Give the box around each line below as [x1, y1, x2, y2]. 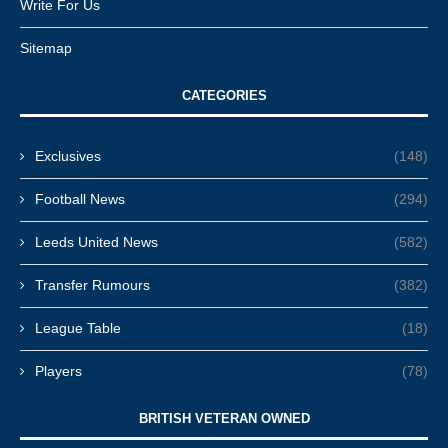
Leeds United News [35, 233, 158, 250]
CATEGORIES [181, 87, 267, 103]
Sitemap [20, 39, 72, 56]
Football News [35, 190, 125, 207]
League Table [35, 319, 121, 336]
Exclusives [35, 147, 101, 164]
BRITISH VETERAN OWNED [138, 410, 310, 426]
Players [35, 362, 82, 379]
